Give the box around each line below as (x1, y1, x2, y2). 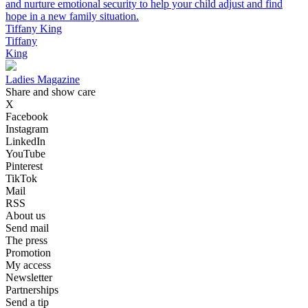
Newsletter (5, 272, 52, 284)
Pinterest (5, 160, 43, 173)
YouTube (5, 148, 45, 160)
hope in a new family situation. (5, 10, 139, 23)
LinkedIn (5, 135, 45, 148)
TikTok (5, 173, 37, 185)
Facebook (5, 111, 48, 123)
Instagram (5, 123, 48, 135)
